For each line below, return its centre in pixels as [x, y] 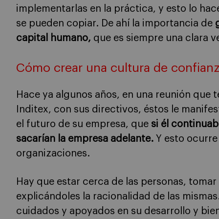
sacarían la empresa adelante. [85, 139]
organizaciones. [53, 153]
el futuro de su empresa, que [84, 124]
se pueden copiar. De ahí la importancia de [116, 23]
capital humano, [54, 38]
